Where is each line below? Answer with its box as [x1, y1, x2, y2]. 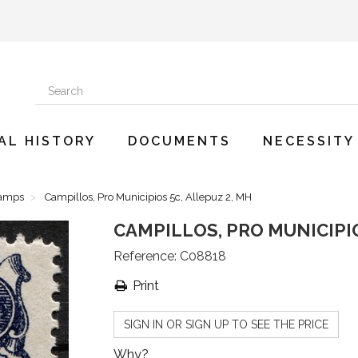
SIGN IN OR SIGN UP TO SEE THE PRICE [123, 318, 328, 331]
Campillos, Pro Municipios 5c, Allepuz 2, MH [45, 191, 252, 203]
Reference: [113, 249, 177, 264]
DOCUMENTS [128, 133, 231, 149]
